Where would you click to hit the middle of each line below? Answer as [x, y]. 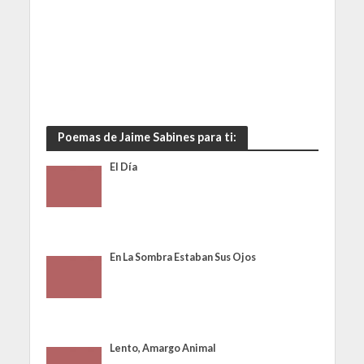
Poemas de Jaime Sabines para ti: [147, 137]
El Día [124, 167]
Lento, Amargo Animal [163, 348]
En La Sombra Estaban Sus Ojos [183, 258]
